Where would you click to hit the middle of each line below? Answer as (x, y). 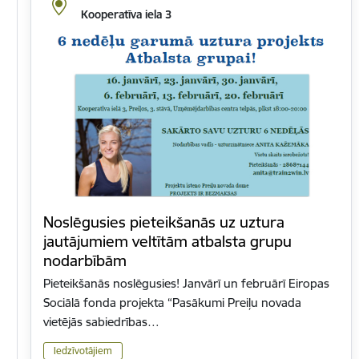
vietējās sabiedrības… (101, 322)
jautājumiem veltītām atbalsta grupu (167, 242)
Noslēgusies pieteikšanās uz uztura (164, 222)
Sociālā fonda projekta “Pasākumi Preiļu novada (172, 303)
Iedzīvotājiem (83, 350)
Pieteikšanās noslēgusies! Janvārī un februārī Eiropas (186, 284)
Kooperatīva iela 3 (126, 15)
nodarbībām (85, 261)
